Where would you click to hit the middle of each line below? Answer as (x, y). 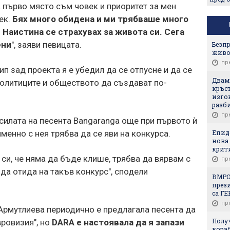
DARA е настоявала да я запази (118, 222)
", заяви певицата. (46, 44)
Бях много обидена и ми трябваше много (100, 19)
